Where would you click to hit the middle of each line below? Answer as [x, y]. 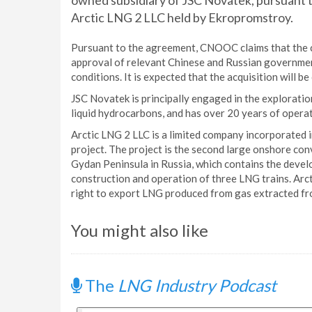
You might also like [140, 230]
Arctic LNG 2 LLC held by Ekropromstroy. [182, 17]
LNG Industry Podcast [197, 285]
